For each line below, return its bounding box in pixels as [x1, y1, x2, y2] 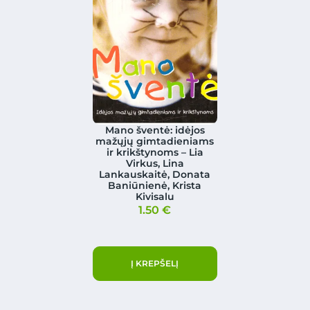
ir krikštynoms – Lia [106, 146, 203, 159]
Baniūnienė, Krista [108, 179, 202, 192]
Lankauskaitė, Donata [99, 168, 211, 181]
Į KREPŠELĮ [131, 258, 179, 269]
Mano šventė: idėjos [104, 124, 205, 137]
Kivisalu [135, 190, 174, 203]
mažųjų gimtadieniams [95, 135, 215, 148]
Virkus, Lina [125, 157, 184, 170]
